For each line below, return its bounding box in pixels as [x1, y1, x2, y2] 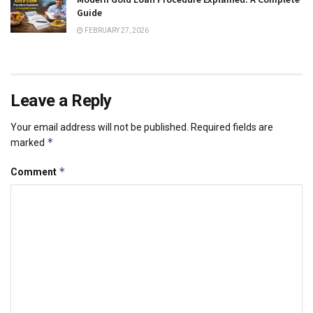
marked [10, 136, 47, 148]
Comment [10, 166, 59, 177]
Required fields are [191, 121, 273, 133]
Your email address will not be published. [10, 121, 189, 133]
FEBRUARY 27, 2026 [83, 26, 149, 34]
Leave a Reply [10, 90, 112, 110]
